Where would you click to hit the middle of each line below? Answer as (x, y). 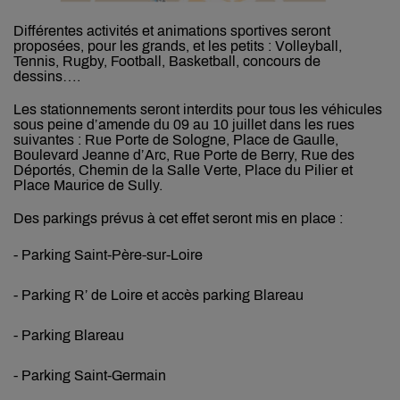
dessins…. (47, 77)
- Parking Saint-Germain (90, 376)
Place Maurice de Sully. (88, 186)
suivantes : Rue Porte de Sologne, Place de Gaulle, (176, 140)
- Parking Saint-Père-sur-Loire (108, 255)
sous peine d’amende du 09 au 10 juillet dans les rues (184, 125)
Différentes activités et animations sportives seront (172, 31)
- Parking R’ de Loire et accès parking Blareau (158, 296)
